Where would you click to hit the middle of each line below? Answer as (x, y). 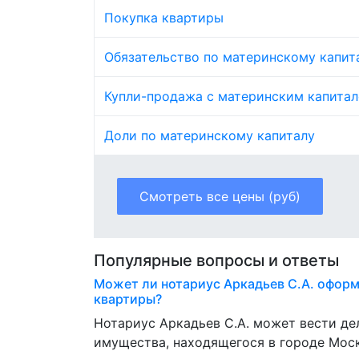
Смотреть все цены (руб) (220, 197)
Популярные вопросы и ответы (216, 261)
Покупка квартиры (164, 18)
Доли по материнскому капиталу (210, 136)
